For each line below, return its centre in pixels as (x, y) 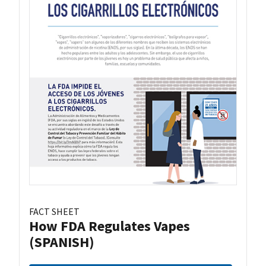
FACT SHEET (54, 212)
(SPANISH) (62, 242)
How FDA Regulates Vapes (110, 226)
